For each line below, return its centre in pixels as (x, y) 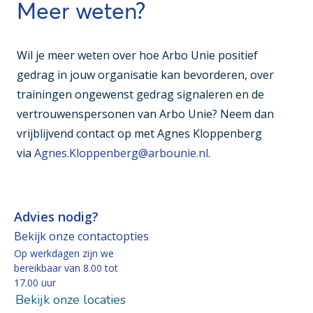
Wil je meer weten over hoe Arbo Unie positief (137, 56)
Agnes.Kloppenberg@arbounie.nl (121, 153)
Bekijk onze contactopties (81, 236)
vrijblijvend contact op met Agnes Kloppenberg (139, 134)
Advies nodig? (56, 217)
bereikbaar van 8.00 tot (66, 268)
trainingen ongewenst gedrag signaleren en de (140, 95)
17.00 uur (35, 283)
